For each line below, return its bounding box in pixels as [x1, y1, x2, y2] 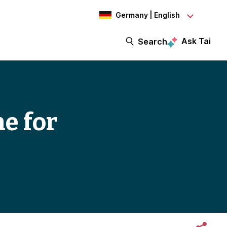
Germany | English [116, 11, 180, 19]
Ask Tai [181, 36, 211, 46]
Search [138, 36, 167, 47]
